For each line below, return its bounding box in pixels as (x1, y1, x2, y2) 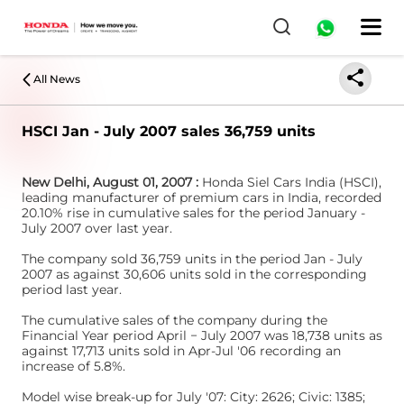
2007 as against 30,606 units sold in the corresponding (22, 266, 367, 282)
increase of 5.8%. (22, 358, 125, 374)
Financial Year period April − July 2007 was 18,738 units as (22, 327, 382, 344)
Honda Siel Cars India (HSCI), (202, 174, 381, 190)
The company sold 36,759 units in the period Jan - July (22, 251, 363, 267)
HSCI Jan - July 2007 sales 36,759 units (22, 123, 316, 140)
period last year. (22, 281, 122, 298)
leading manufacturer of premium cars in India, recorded (22, 189, 381, 206)
